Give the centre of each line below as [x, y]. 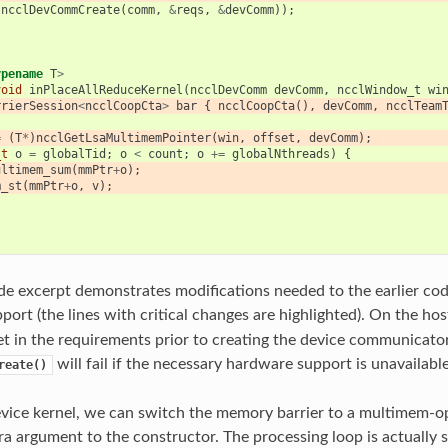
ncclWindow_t [378, 89]
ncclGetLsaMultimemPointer [123, 137]
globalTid [74, 153]
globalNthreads [280, 153]
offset [273, 137]
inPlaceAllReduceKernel [105, 89]
